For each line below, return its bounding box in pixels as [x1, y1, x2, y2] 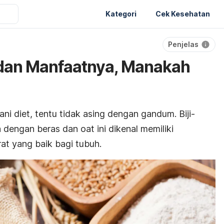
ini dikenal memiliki [97, 123, 173, 134]
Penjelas [168, 40, 198, 48]
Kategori [105, 9, 136, 18]
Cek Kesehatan [155, 9, 210, 18]
